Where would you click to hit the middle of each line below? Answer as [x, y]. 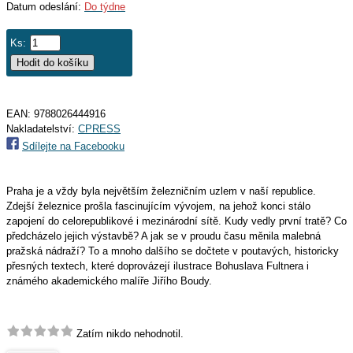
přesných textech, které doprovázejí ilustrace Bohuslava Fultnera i [158, 266]
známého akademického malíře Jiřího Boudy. [109, 281]
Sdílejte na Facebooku [73, 146]
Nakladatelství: [42, 129]
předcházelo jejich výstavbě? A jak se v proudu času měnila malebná [163, 236]
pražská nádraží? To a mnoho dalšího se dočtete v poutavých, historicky [173, 251]
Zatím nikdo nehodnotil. [128, 334]
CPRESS [99, 129]
